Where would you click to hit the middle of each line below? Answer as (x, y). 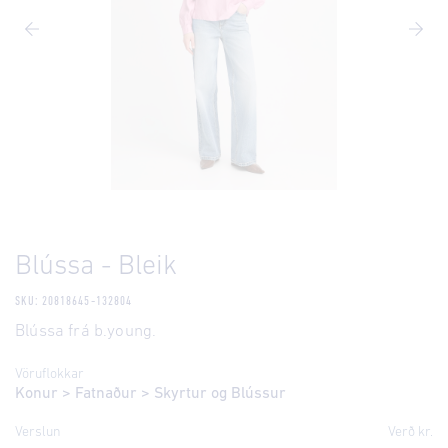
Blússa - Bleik (96, 267)
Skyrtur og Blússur (220, 394)
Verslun (38, 432)
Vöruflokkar (49, 374)
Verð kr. (410, 432)
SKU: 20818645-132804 (73, 301)
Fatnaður (106, 394)
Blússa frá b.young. (86, 331)
